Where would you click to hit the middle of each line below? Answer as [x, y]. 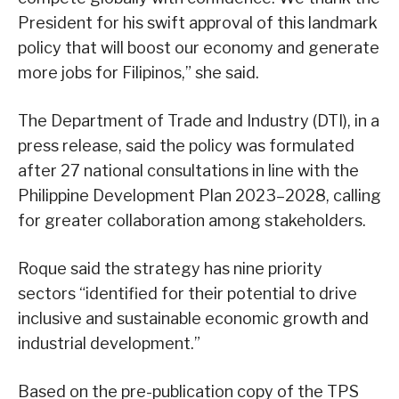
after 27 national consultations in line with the [188, 171]
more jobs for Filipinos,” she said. [138, 73]
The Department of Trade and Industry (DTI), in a [199, 121]
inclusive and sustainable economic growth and [193, 319]
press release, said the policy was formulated [186, 146]
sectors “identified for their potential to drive [187, 294]
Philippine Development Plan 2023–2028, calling [199, 196]
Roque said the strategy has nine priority [170, 269]
